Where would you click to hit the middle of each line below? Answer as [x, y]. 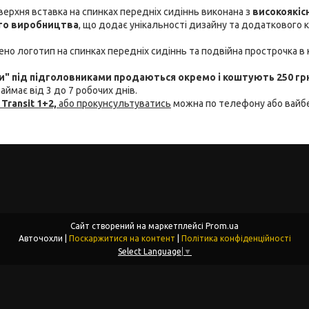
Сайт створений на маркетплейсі [138, 226]
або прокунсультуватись [115, 103]
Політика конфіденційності [236, 238]
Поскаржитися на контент [122, 238]
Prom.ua [222, 226]
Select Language [150, 251]
